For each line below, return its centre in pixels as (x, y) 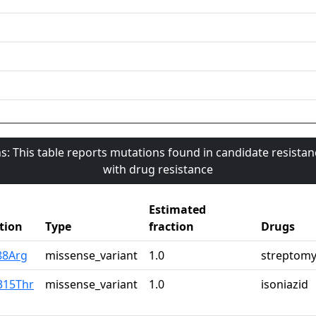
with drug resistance (158, 170)
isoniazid (285, 285)
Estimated (177, 210)
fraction (171, 227)
